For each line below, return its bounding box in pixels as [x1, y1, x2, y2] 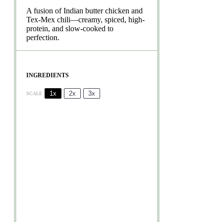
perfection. [26, 33, 59, 42]
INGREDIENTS [26, 71, 69, 79]
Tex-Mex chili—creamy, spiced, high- [26, 15, 145, 24]
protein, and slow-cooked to [26, 24, 113, 33]
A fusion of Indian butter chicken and [26, 6, 143, 15]
